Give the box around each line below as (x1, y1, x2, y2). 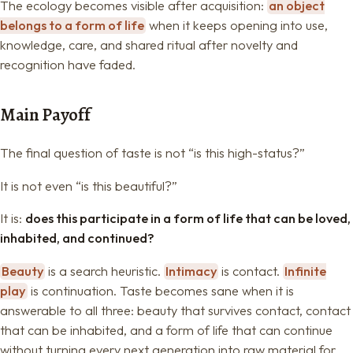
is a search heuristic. (45, 262, 165, 279)
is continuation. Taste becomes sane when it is (27, 282, 294, 299)
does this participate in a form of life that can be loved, (25, 210, 351, 227)
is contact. (218, 262, 284, 279)
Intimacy (165, 262, 217, 279)
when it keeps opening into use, (145, 17, 328, 34)
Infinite (284, 262, 326, 279)
